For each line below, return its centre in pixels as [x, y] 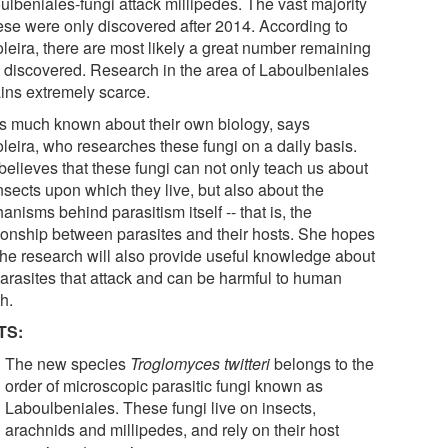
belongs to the [322, 363]
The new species [68, 363]
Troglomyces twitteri [200, 363]
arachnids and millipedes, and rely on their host [172, 429]
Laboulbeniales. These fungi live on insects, [161, 407]
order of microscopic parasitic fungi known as [164, 385]
